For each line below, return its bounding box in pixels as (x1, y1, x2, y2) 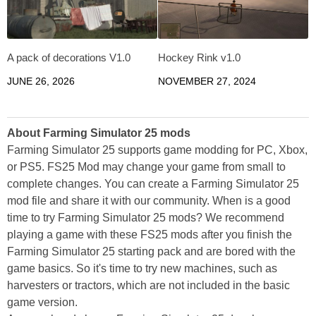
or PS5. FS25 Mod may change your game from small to (7, 161, 286, 174)
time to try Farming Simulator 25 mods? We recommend (7, 212, 284, 224)
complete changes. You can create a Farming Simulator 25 (7, 178, 299, 190)
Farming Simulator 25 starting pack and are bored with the (7, 245, 296, 258)
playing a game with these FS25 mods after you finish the (7, 229, 292, 241)
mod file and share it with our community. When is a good (7, 195, 291, 207)
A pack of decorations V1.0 (7, 51, 130, 64)
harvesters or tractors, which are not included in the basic (7, 279, 290, 292)
